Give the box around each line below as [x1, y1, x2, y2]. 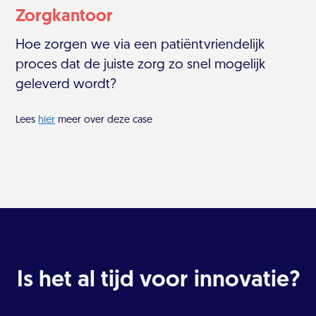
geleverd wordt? [16, 78, 117, 92]
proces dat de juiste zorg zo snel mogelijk [16, 59, 266, 73]
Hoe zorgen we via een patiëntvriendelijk [16, 39, 265, 53]
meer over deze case [55, 115, 153, 126]
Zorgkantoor [16, 8, 114, 26]
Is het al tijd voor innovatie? [16, 269, 300, 293]
